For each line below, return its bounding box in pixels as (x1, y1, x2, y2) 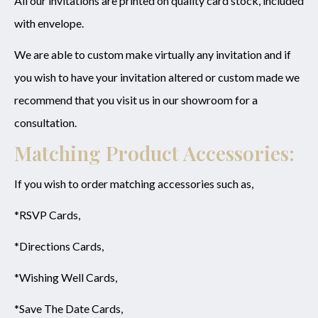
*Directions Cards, (14, 239, 104, 253)
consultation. (14, 116, 77, 130)
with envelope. (14, 16, 84, 31)
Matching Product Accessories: (14, 140, 295, 167)
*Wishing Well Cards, (14, 270, 119, 285)
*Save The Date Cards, (14, 302, 123, 316)
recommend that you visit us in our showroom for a (14, 93, 258, 107)
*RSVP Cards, (14, 208, 82, 222)
